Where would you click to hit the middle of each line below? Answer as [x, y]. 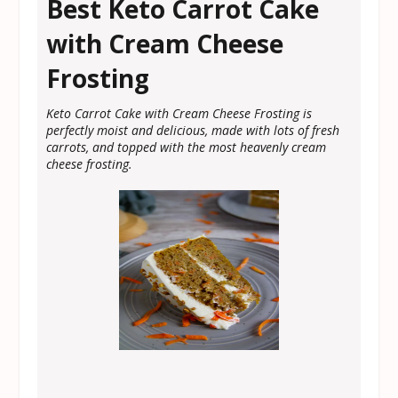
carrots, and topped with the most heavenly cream [187, 147]
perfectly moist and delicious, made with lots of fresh [193, 130]
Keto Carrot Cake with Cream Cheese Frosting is [179, 113]
